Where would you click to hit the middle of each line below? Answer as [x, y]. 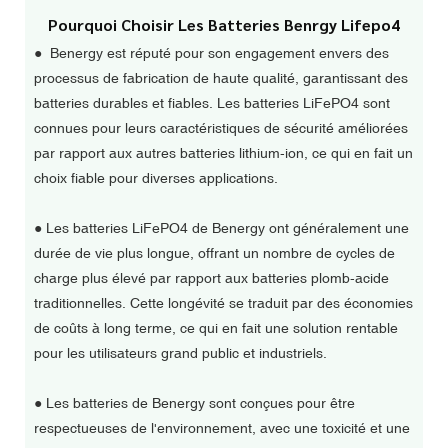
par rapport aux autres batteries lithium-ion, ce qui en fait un [223, 153]
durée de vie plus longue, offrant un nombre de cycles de [214, 253]
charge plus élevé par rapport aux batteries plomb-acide [211, 278]
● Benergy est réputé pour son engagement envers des [211, 53]
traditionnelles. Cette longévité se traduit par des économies [223, 303]
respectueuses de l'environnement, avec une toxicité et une [221, 428]
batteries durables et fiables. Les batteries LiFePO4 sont [211, 103]
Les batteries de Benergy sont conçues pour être [200, 403]
